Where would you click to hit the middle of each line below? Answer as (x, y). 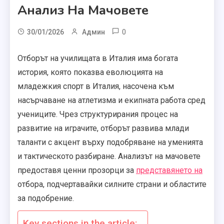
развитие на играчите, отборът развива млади (103, 128)
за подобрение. (46, 198)
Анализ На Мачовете (83, 10)
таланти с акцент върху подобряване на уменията (110, 142)
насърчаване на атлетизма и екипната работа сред (111, 100)
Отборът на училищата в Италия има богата (98, 58)
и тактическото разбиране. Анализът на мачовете (109, 156)
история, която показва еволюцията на (90, 72)
